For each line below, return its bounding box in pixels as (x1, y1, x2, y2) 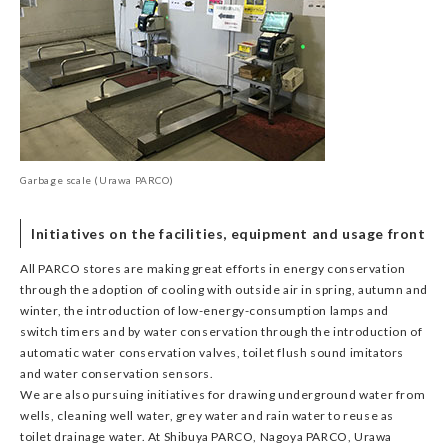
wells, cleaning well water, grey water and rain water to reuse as (20, 408, 395, 423)
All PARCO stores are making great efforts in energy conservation (20, 261, 406, 276)
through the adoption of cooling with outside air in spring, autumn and (20, 282, 429, 297)
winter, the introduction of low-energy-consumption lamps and (20, 303, 390, 318)
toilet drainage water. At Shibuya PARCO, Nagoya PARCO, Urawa (20, 429, 393, 444)
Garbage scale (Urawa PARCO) (20, 174, 174, 186)
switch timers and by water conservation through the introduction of (20, 324, 423, 339)
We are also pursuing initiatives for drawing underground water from (20, 387, 426, 402)
